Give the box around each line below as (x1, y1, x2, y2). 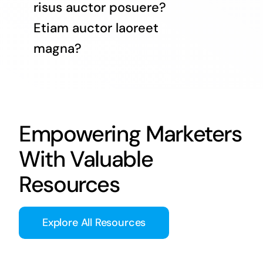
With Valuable (18, 144, 153, 174)
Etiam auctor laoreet (33, 19, 159, 36)
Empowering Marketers (18, 119, 242, 149)
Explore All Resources (42, 215, 146, 230)
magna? (33, 39, 82, 57)
